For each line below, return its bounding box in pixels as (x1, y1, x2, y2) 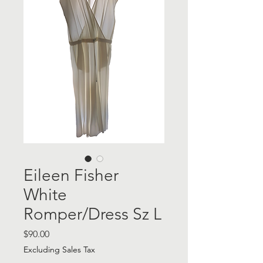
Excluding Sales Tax (23, 244, 95, 255)
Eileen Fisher (23, 166, 119, 185)
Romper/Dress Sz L (23, 204, 161, 224)
